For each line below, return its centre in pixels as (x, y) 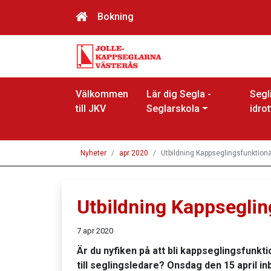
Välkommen (102, 94)
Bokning (116, 17)
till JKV (91, 109)
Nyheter (93, 153)
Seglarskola (173, 109)
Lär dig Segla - (179, 94)
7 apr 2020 (95, 231)
